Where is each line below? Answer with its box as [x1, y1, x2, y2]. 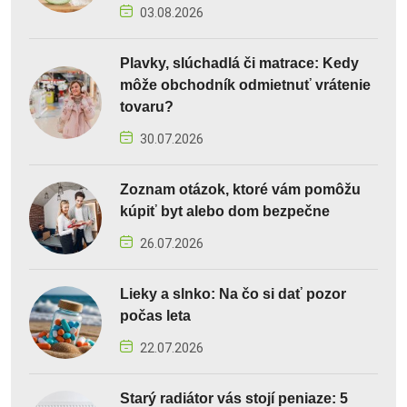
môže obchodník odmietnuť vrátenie [120, 77, 371, 94]
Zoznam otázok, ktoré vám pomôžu [120, 182, 361, 198]
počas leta [120, 308, 191, 324]
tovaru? [120, 99, 174, 115]
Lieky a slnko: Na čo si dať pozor [120, 286, 346, 303]
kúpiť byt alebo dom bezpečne [120, 203, 330, 220]
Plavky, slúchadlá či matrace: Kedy [120, 55, 359, 72]
